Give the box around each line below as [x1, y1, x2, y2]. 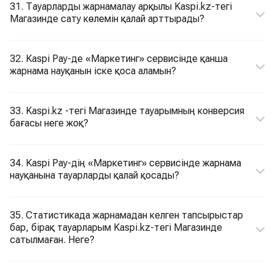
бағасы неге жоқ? [10, 117, 88, 129]
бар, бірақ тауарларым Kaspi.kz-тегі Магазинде [10, 222, 222, 233]
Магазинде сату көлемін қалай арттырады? [10, 13, 204, 25]
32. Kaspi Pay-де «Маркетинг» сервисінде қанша [10, 53, 228, 64]
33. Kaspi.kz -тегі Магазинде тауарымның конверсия [10, 105, 244, 117]
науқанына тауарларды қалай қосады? [10, 169, 179, 181]
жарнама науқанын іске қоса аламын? [10, 65, 176, 77]
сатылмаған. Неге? [10, 234, 95, 246]
